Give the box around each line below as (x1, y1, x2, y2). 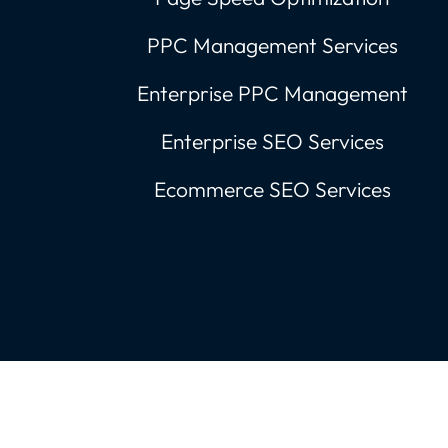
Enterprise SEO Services (160, 128, 384, 154)
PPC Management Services (146, 32, 398, 58)
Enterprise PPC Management (136, 80, 408, 106)
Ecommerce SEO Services (153, 176, 391, 202)
